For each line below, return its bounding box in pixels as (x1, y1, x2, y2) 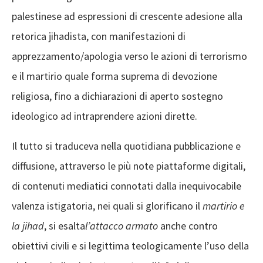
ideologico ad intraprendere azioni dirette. (12, 109, 197, 123)
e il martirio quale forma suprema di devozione (12, 69, 217, 83)
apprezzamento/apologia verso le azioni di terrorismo (12, 49, 247, 63)
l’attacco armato (85, 219, 158, 233)
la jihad (12, 219, 44, 233)
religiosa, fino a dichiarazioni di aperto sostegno (12, 89, 223, 103)
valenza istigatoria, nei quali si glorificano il (12, 199, 203, 213)
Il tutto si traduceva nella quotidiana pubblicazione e (12, 139, 241, 153)
